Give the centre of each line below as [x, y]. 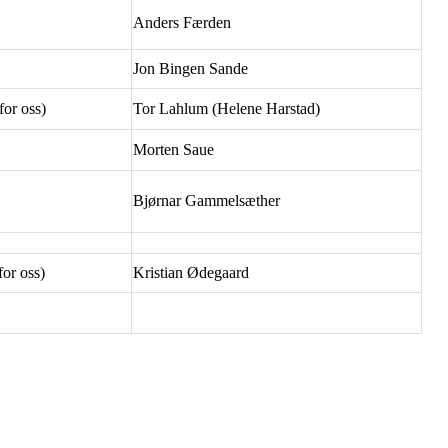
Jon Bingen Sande [190, 68]
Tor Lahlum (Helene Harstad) [226, 108]
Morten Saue [173, 149]
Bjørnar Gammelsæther [206, 200]
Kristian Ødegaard [191, 272]
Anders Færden [182, 22]
